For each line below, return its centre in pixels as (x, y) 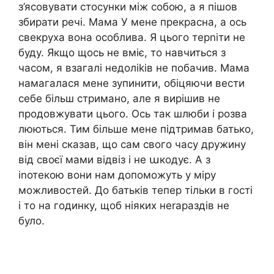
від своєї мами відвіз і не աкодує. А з (114, 160)
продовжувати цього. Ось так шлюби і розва (133, 114)
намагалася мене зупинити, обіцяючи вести (131, 83)
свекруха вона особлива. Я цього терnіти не (132, 38)
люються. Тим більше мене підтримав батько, (136, 129)
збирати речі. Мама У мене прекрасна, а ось (132, 22)
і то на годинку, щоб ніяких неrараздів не (124, 206)
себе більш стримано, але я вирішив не (119, 99)
